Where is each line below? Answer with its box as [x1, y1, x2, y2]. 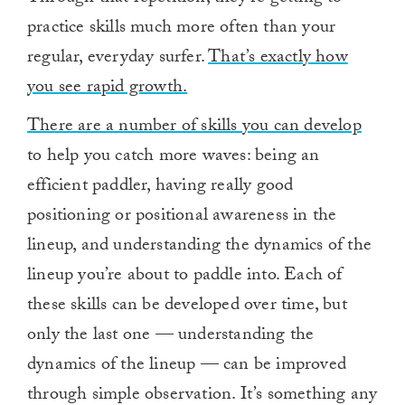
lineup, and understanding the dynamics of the [27, 231, 372, 263]
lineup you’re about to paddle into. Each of [27, 261, 343, 293]
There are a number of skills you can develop [27, 112, 362, 144]
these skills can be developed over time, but [27, 291, 347, 323]
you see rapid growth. [27, 73, 188, 105]
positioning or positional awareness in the [27, 202, 337, 233]
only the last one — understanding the [27, 321, 315, 353]
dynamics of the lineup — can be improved [27, 351, 347, 382]
